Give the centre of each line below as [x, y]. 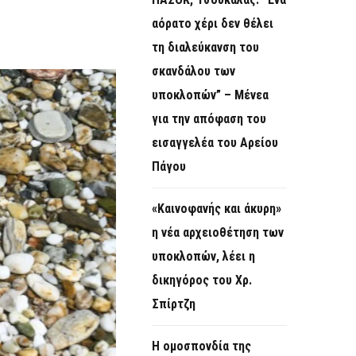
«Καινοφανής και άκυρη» [217, 209]
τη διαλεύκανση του [205, 48]
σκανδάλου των [193, 72]
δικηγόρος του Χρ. [202, 281]
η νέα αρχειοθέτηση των [218, 233]
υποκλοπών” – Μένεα [210, 95]
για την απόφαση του [209, 119]
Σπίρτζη [174, 304]
